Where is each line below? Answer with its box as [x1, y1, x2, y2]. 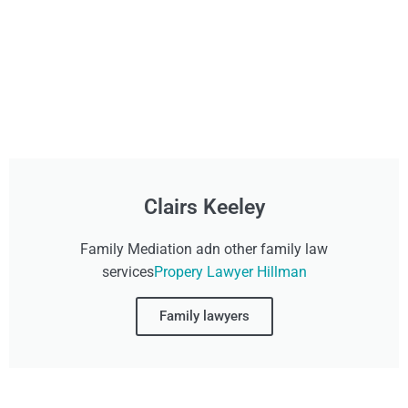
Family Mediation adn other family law [80, 240, 328, 258]
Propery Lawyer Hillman [153, 262, 307, 280]
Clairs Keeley [143, 194, 265, 219]
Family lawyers [158, 307, 250, 324]
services [101, 262, 154, 280]
